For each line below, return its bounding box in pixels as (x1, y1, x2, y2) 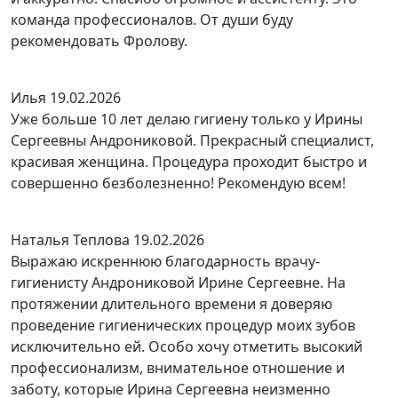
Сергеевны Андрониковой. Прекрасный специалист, (11, 131, 374, 150)
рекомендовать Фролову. (11, 31, 187, 51)
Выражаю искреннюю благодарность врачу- (11, 251, 320, 271)
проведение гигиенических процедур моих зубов (11, 315, 355, 335)
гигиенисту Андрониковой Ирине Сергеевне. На (11, 273, 346, 292)
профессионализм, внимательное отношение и (11, 358, 345, 378)
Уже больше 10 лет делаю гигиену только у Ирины (11, 109, 362, 129)
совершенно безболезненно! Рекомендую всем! (11, 173, 346, 193)
